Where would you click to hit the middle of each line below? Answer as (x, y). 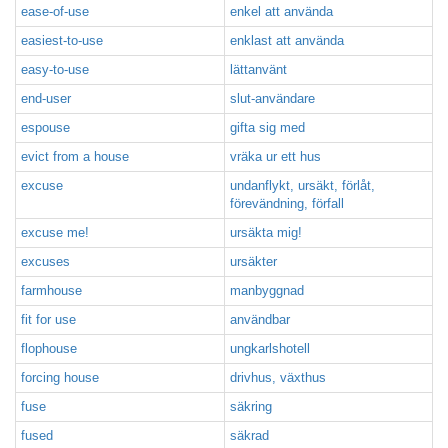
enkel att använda (281, 11)
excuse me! (55, 232)
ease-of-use (55, 11)
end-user (46, 98)
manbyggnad (267, 290)
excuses (45, 261)
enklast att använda (287, 40)
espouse (45, 127)
